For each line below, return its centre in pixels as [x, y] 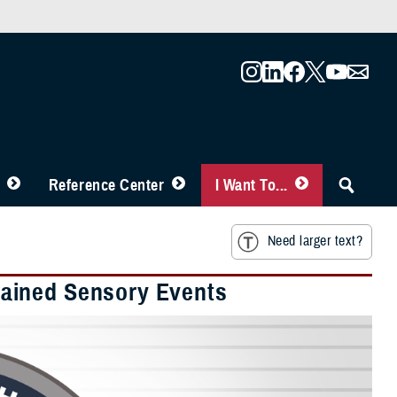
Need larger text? [315, 241]
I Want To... [251, 185]
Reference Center [106, 185]
